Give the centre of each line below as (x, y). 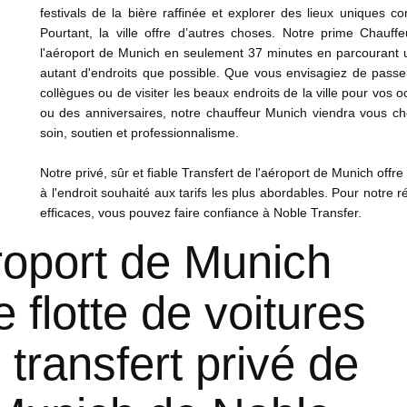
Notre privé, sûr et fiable (111, 173)
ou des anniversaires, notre (123, 113)
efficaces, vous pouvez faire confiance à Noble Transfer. (201, 213)
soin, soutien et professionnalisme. (139, 133)
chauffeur (233, 113)
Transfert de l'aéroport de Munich (278, 173)
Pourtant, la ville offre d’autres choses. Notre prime (200, 33)
